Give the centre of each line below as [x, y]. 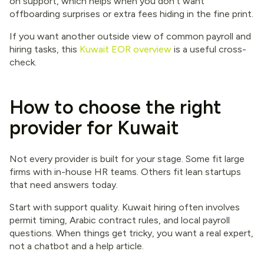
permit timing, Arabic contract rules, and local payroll [120, 220]
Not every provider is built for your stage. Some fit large [127, 159]
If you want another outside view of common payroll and [130, 37]
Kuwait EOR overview [126, 49]
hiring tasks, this [44, 49]
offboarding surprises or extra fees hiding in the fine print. [131, 14]
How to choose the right [115, 108]
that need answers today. [64, 185]
